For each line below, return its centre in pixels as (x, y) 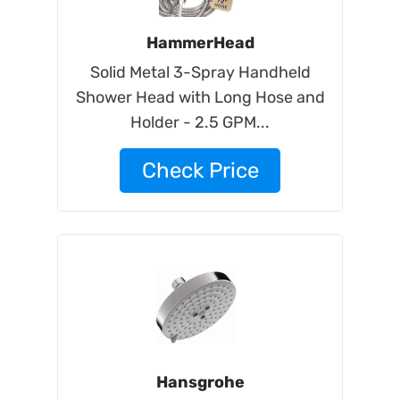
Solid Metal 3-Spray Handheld (200, 72)
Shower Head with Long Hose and (200, 97)
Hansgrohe (200, 382)
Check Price (200, 171)
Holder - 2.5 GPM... (200, 122)
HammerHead (200, 43)
